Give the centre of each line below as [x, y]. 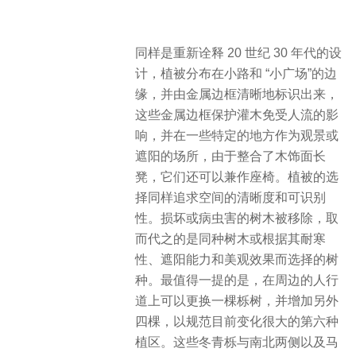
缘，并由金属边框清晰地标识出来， [237, 94]
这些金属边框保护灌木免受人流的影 [237, 115]
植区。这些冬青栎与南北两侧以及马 [237, 342]
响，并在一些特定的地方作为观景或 [237, 135]
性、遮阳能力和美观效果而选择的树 [237, 259]
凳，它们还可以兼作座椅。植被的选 [237, 177]
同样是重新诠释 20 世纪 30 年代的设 [238, 53]
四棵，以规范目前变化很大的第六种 [237, 321]
